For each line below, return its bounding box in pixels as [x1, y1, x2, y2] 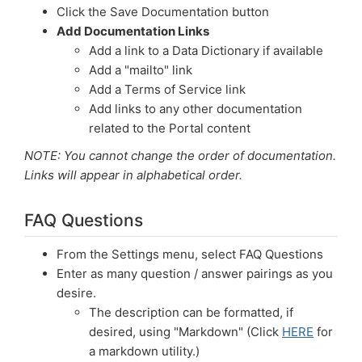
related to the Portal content [89, 120, 250, 136]
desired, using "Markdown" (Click [89, 324, 282, 339]
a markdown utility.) [89, 343, 200, 359]
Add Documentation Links [57, 23, 209, 39]
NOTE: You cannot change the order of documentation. [24, 148, 336, 163]
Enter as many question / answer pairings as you [57, 266, 333, 281]
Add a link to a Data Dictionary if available [89, 43, 323, 58]
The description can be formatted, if [89, 305, 293, 320]
